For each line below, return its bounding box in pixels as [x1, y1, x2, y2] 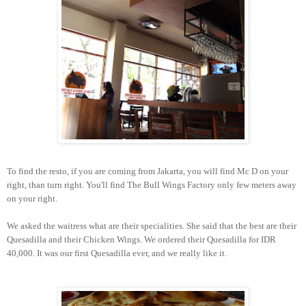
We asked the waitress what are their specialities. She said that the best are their [7, 221, 296, 232]
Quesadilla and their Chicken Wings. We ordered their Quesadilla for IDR [7, 234, 276, 245]
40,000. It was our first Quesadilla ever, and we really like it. [7, 248, 227, 259]
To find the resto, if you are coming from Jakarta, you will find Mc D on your [7, 166, 288, 177]
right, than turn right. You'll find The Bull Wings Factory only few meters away [7, 180, 296, 191]
